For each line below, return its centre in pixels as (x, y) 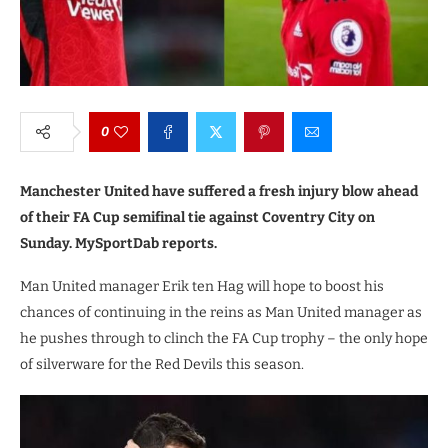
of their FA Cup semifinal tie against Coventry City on (197, 217)
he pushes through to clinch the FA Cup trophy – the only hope (224, 338)
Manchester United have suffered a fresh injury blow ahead (219, 191)
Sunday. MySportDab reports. (118, 243)
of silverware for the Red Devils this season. (162, 364)
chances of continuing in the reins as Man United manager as (221, 312)
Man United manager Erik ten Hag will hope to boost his (202, 286)
